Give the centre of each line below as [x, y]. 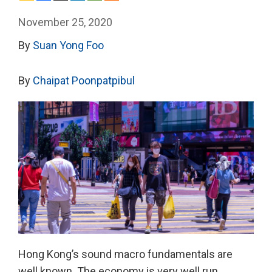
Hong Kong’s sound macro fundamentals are [125, 254]
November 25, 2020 [65, 22]
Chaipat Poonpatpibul [84, 80]
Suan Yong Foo [68, 45]
